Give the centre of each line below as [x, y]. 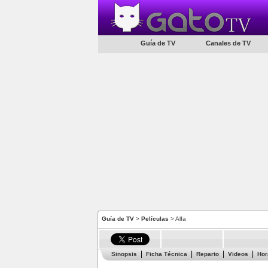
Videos [238, 254]
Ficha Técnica [167, 254]
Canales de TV [228, 43]
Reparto [208, 254]
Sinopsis [124, 254]
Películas [155, 219]
